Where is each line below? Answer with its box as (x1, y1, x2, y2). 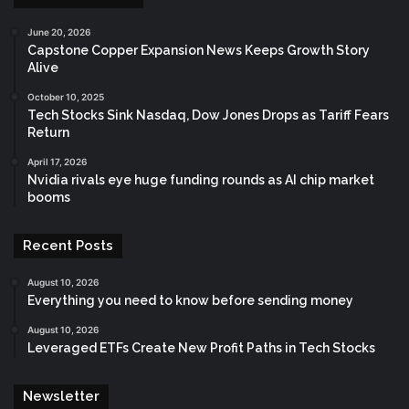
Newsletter (23, 387, 100, 404)
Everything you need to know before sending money (27, 292, 353, 308)
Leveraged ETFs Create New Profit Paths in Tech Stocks (27, 340, 375, 355)
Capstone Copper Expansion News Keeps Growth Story (27, 42, 370, 58)
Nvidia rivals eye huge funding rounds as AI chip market (27, 172, 374, 187)
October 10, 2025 (27, 90, 104, 102)
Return (27, 124, 69, 140)
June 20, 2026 (27, 26, 90, 37)
